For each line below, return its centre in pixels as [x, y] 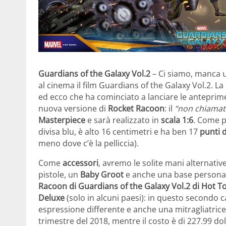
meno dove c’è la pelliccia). [89, 143]
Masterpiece [62, 120]
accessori [80, 163]
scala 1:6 [177, 120]
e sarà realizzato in [123, 120]
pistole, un [58, 174]
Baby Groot [101, 174]
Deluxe [51, 197]
